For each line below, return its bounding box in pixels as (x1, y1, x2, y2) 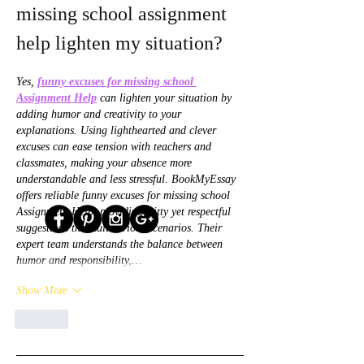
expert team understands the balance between (16, 238, 226, 251)
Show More (16, 284, 67, 297)
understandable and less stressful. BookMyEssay (16, 173, 239, 186)
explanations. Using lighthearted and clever (16, 124, 219, 137)
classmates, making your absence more (16, 157, 195, 170)
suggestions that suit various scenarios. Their (16, 222, 225, 235)
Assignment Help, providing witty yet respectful (16, 206, 234, 219)
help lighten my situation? (16, 32, 223, 54)
